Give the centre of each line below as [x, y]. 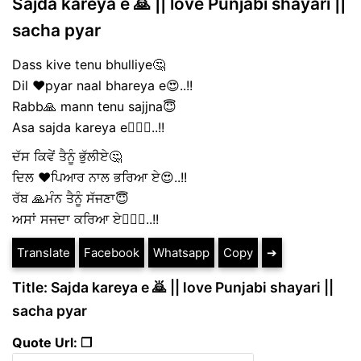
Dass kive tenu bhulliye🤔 [89, 64]
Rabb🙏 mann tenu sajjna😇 [94, 106]
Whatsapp [181, 252]
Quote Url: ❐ [52, 343]
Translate [44, 252]
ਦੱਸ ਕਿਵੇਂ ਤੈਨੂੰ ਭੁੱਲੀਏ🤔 [67, 156]
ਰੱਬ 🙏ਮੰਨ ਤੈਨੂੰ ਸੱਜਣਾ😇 [71, 198]
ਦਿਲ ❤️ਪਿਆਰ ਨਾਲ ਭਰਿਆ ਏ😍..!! [100, 177]
